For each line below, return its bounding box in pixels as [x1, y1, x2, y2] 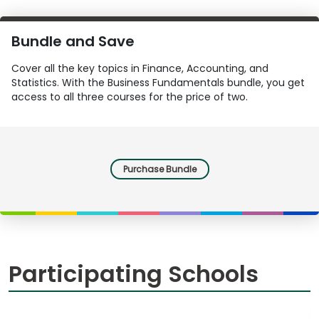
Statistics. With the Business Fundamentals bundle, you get [11, 75, 305, 90]
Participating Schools [9, 257, 258, 290]
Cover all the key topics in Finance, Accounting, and [11, 61, 268, 75]
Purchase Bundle [122, 162, 197, 175]
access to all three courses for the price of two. [11, 89, 248, 104]
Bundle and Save [11, 31, 135, 51]
